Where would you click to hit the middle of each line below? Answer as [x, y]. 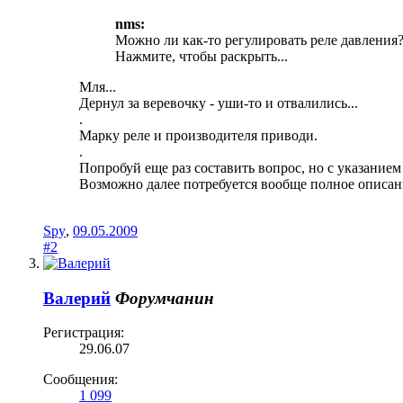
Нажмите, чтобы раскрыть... [201, 56]
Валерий [77, 298]
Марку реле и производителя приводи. [198, 135]
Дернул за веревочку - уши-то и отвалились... [219, 103]
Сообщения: [81, 380]
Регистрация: [84, 333]
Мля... [98, 86]
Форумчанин [165, 298]
